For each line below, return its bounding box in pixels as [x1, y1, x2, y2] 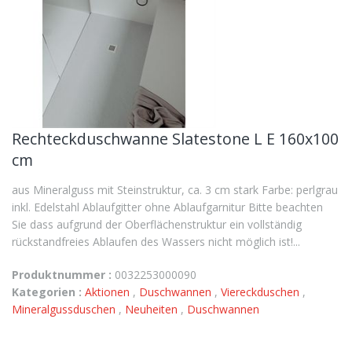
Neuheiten [125, 302, 181, 317]
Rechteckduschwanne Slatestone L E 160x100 [12, 128, 339, 149]
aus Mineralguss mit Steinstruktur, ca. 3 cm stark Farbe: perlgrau [12, 182, 338, 197]
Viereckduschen [221, 284, 302, 299]
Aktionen [85, 284, 133, 299]
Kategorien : [12, 284, 82, 299]
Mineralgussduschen [12, 302, 119, 317]
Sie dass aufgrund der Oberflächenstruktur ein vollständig [12, 217, 302, 232]
